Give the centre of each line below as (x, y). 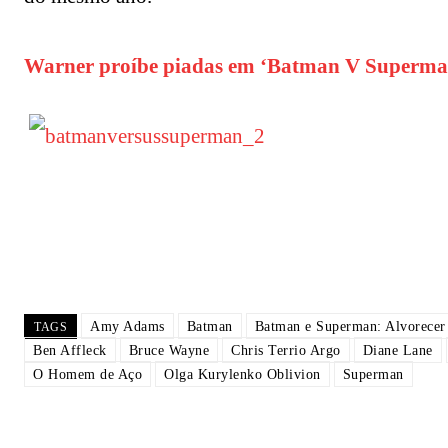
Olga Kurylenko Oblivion (242, 375)
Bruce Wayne (168, 351)
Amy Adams (127, 327)
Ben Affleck (70, 351)
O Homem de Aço (87, 375)
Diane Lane (397, 351)
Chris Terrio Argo (286, 351)
